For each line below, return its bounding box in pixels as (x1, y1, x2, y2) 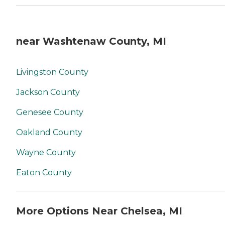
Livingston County (16, 67, 88, 77)
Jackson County (16, 87, 80, 97)
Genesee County (16, 107, 83, 118)
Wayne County (16, 148, 76, 158)
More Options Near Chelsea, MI (16, 204, 182, 217)
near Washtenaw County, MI (16, 35, 166, 47)
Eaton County (16, 168, 72, 178)
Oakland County (16, 128, 82, 138)
